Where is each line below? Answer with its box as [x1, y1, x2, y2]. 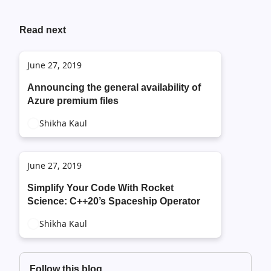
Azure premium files [27, 96, 119, 106]
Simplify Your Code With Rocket [27, 183, 174, 193]
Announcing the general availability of [27, 82, 201, 93]
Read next [19, 25, 66, 35]
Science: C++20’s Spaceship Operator [27, 196, 200, 206]
